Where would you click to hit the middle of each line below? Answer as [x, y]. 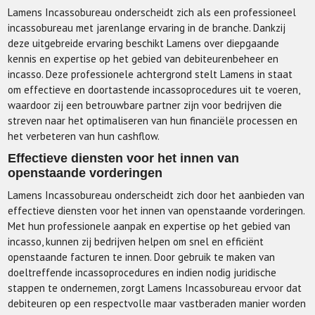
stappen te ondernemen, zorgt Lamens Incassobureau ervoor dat [155, 288]
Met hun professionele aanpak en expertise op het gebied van [149, 226]
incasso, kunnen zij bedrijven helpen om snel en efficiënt [136, 242]
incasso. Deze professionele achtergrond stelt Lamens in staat [150, 75]
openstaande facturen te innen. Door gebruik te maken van [142, 257]
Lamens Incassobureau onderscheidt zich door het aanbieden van [156, 195]
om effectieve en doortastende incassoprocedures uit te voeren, [154, 90]
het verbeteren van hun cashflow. [84, 136]
